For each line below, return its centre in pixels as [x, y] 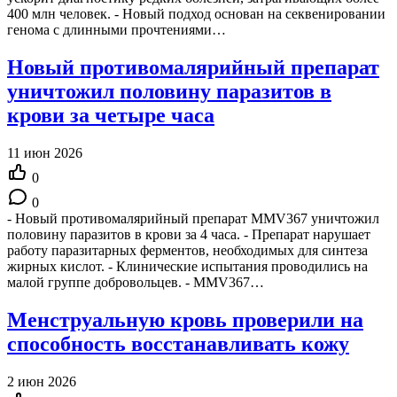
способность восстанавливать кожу [178, 343]
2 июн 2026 [42, 381]
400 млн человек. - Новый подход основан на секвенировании [196, 14]
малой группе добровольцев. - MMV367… [136, 283]
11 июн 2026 [45, 153]
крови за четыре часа [111, 116]
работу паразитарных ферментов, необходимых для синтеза [187, 251]
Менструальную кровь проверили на [185, 319]
